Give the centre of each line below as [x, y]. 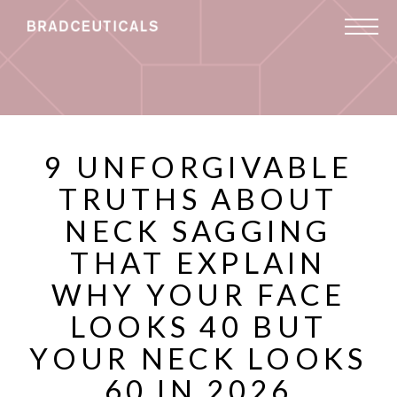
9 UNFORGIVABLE [198, 167]
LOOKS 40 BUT [198, 326]
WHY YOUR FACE [198, 294]
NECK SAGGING [198, 230]
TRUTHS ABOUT [198, 198]
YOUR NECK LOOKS [198, 358]
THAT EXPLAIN [198, 262]
